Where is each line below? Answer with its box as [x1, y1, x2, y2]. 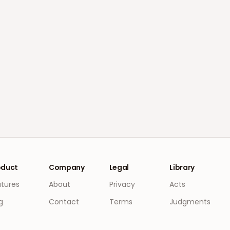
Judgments [169, 197, 211, 207]
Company [49, 162, 85, 172]
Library [169, 162, 195, 172]
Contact [49, 197, 80, 207]
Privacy [109, 179, 135, 189]
